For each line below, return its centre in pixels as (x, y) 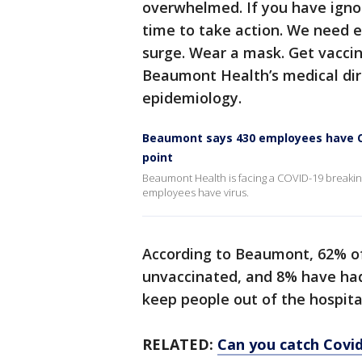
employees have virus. (196, 193)
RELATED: (180, 345)
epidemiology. (192, 98)
